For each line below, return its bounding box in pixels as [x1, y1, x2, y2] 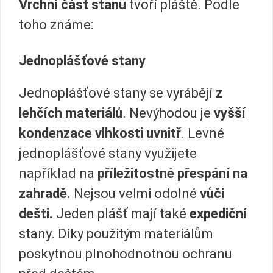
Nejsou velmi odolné [74, 186, 197, 202]
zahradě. [19, 186, 74, 202]
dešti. [19, 206, 53, 222]
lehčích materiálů [19, 105, 122, 121]
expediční [190, 206, 247, 222]
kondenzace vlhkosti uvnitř [19, 126, 181, 141]
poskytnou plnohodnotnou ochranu [19, 246, 232, 262]
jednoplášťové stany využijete [19, 146, 197, 161]
